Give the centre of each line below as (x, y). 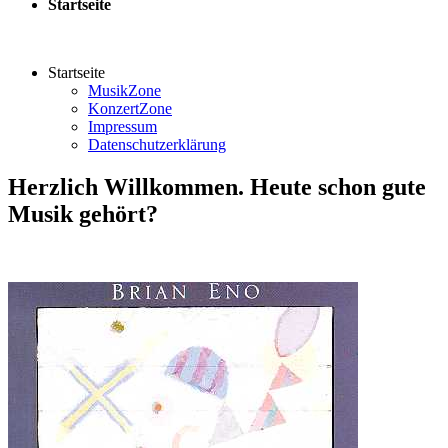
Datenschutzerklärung (157, 144)
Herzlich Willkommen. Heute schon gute (217, 186)
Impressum (122, 126)
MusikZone (124, 90)
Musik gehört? (83, 213)
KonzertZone (130, 108)
